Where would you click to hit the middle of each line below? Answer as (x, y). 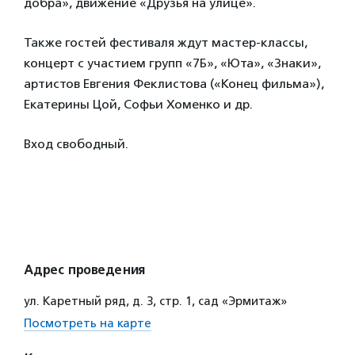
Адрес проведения (84, 270)
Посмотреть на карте (88, 323)
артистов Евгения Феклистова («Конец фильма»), (174, 84)
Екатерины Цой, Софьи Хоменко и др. (138, 104)
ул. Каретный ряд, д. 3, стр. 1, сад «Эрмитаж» (155, 301)
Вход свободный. (76, 144)
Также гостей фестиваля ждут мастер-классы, (166, 42)
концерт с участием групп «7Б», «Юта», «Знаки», (172, 63)
